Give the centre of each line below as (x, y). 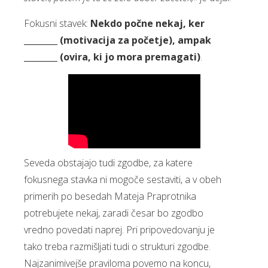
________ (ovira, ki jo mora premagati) (112, 57)
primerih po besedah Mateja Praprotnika (110, 197)
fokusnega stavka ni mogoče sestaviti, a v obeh (123, 180)
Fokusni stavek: (57, 24)
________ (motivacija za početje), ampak (118, 40)
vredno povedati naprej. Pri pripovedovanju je (119, 230)
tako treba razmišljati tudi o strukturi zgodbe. (117, 247)
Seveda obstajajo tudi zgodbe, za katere (108, 163)
